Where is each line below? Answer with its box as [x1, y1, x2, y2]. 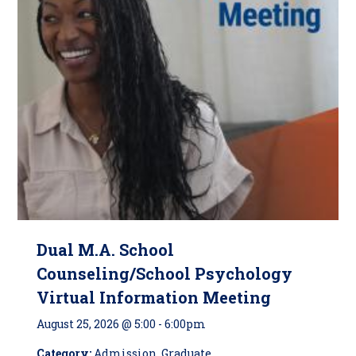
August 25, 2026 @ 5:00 [37, 315, 157, 331]
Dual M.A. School [37, 238, 175, 260]
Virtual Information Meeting [37, 286, 272, 308]
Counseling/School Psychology [37, 262, 293, 284]
